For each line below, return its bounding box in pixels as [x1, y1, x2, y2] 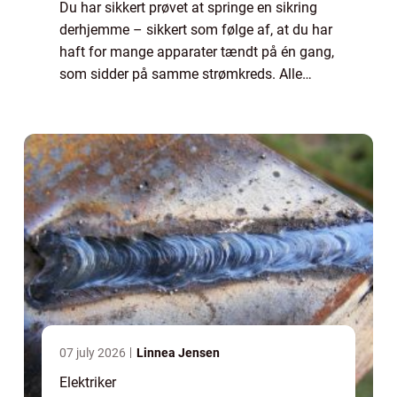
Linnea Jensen [136, 345, 220, 360]
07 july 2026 [59, 345, 128, 360]
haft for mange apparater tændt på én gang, [59, 43, 334, 60]
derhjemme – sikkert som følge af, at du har [59, 20, 332, 38]
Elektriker [59, 373, 116, 391]
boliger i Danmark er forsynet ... [59, 87, 254, 105]
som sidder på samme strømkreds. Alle [59, 65, 302, 82]
